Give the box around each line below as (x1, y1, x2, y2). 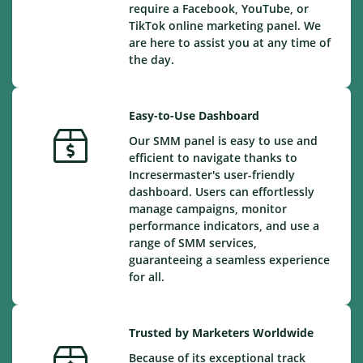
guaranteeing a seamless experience (129, 252, 330, 267)
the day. (129, 52, 174, 67)
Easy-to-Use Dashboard (129, 108, 259, 123)
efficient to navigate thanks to (129, 150, 297, 165)
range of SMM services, (129, 235, 257, 250)
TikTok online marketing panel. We (129, 18, 321, 33)
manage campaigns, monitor (129, 201, 287, 216)
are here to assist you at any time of (129, 35, 331, 50)
